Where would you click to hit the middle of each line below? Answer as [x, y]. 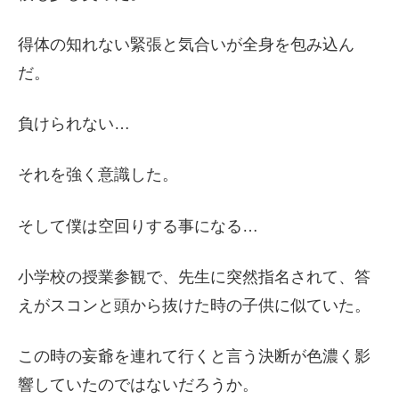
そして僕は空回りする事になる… [138, 226]
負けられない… [74, 124]
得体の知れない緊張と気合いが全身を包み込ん [186, 44]
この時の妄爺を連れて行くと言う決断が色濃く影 [194, 356]
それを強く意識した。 [98, 175]
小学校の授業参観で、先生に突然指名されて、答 [194, 277]
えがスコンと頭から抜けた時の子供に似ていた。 [194, 305]
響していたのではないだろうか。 [138, 384]
